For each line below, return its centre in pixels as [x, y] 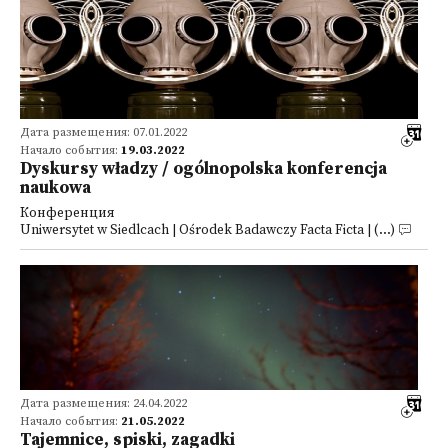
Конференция [67, 213]
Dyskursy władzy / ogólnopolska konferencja [203, 169]
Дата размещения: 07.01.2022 [103, 132]
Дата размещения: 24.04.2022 [103, 403]
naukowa [55, 188]
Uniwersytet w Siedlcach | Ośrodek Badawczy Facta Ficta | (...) [207, 230]
